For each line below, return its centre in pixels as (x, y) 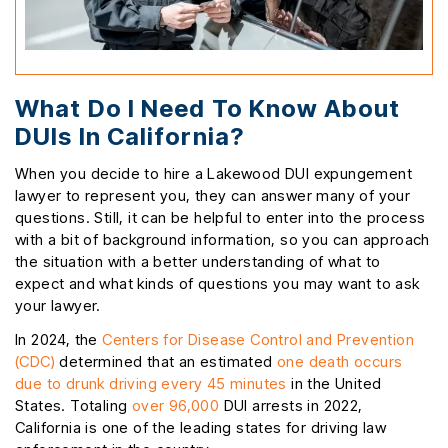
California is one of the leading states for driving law (200, 428)
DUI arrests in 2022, (291, 406)
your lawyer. (58, 306)
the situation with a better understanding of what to (198, 262)
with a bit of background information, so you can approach (222, 240)
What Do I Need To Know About (207, 109)
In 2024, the (59, 340)
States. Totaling (73, 406)
